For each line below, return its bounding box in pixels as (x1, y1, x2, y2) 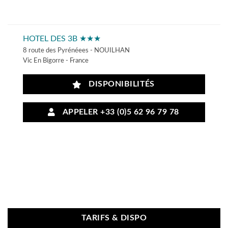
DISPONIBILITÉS (84, 80, 155, 89)
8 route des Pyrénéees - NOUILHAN (23, 47, 130, 54)
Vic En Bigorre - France (23, 58, 89, 64)
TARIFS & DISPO (81, 214, 147, 222)
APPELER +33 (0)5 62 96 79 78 (58, 108, 179, 116)
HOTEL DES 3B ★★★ (23, 35, 101, 43)
